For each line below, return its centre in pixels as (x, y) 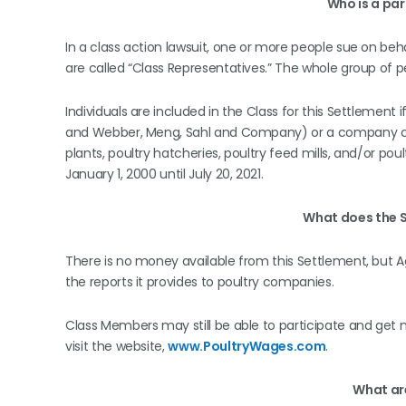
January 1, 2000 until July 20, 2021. (166, 174)
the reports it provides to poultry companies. (203, 282)
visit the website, (117, 346)
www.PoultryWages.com (247, 346)
